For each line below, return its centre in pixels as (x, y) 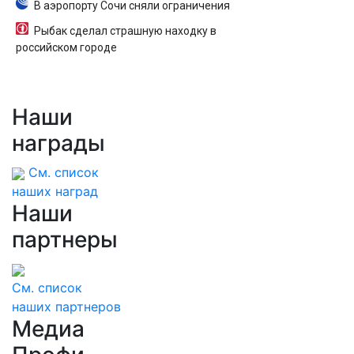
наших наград (55, 191)
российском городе (66, 47)
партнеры (65, 239)
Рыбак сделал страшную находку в (125, 31)
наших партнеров (66, 307)
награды (58, 143)
